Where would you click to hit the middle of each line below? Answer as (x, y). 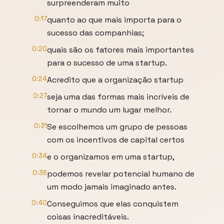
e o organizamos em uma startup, (111, 157)
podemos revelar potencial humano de (121, 174)
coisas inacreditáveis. (88, 217)
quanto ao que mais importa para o (114, 20)
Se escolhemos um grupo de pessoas (117, 127)
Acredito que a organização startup (115, 80)
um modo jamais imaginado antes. (112, 187)
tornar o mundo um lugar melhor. (109, 110)
